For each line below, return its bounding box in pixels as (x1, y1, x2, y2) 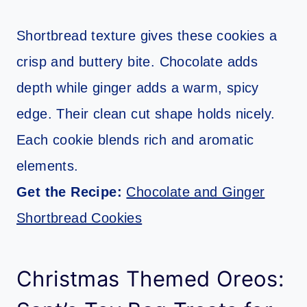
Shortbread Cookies (16, 210, 143, 226)
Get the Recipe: (16, 184, 127, 200)
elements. (16, 158, 79, 174)
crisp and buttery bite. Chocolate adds (16, 54, 258, 70)
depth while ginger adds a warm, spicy (16, 80, 259, 96)
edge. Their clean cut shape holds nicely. (16, 106, 275, 122)
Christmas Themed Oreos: (16, 265, 285, 291)
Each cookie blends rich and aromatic (16, 132, 254, 148)
